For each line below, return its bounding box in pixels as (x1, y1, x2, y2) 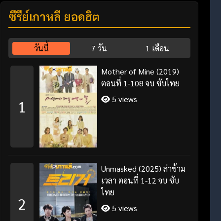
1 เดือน (146, 43, 170, 53)
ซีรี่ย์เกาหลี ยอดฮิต (8, 8, 100, 24)
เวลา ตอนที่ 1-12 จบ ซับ (101, 175, 180, 185)
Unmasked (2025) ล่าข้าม (101, 163, 186, 174)
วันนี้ (34, 43, 49, 53)
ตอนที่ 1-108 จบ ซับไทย (101, 78, 180, 88)
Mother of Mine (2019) (101, 66, 180, 76)
